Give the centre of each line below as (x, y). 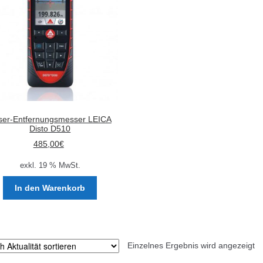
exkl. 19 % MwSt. (50, 166)
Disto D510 (50, 128)
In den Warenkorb (50, 188)
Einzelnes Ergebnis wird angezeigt (191, 245)
